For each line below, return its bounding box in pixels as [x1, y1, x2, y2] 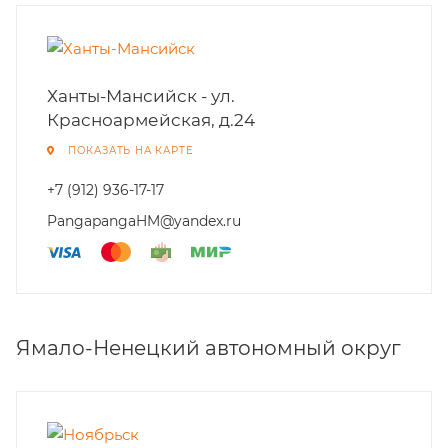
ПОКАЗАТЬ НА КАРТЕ [67, 144, 194, 157]
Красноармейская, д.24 [47, 110, 255, 130]
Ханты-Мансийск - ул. [47, 86, 235, 106]
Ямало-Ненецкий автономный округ [16, 336, 401, 360]
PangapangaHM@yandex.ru [47, 212, 241, 230]
